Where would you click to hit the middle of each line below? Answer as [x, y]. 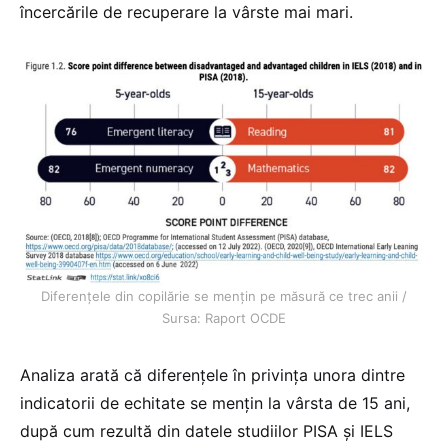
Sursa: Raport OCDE [224, 318]
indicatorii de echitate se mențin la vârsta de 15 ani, [215, 403]
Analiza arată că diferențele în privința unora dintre [212, 375]
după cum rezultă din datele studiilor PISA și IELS [206, 431]
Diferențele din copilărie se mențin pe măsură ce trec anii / [224, 296]
